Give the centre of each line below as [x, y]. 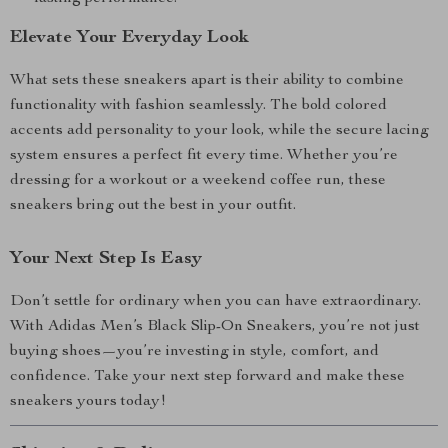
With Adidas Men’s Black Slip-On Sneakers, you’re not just [215, 327]
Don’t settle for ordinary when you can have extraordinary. [215, 302]
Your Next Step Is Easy [106, 259]
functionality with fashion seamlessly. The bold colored [198, 106]
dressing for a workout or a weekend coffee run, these [198, 181]
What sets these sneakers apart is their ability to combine [207, 81]
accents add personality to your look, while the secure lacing [219, 131]
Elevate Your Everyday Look [129, 38]
